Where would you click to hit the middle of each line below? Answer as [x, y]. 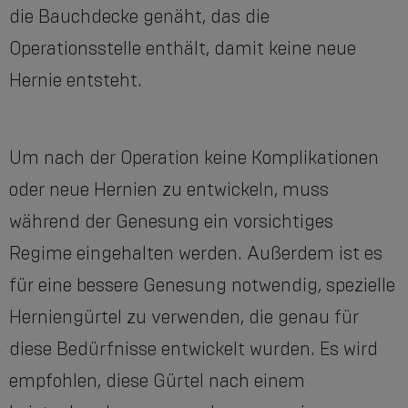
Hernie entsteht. [76, 81]
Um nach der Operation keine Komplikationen [194, 158]
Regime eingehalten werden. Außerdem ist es [196, 254]
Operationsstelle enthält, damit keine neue [183, 49]
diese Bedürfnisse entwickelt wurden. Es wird [194, 349]
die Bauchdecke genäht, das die [139, 17]
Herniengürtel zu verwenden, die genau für [184, 317]
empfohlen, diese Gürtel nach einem [157, 381]
